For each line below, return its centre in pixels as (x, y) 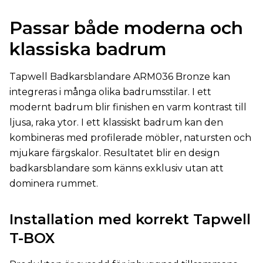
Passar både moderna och (126, 28)
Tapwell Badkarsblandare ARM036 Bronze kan (120, 77)
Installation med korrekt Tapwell (130, 219)
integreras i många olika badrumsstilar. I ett (110, 92)
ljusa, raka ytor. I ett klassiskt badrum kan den (116, 122)
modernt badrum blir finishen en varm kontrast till (128, 107)
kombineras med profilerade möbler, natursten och (130, 138)
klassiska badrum (88, 49)
